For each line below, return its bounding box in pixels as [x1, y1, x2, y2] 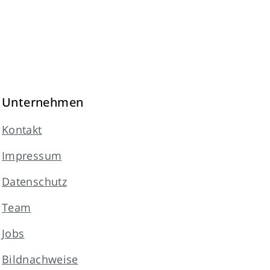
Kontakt [2, 122, 42, 137]
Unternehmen [2, 94, 84, 110]
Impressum [2, 148, 62, 163]
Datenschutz [2, 174, 67, 189]
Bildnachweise [2, 252, 78, 266]
